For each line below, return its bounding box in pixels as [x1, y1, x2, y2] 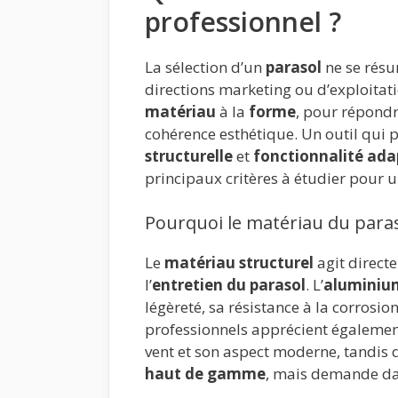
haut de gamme [145, 362, 266, 384]
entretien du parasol [152, 274, 306, 295]
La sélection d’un [145, 57, 266, 78]
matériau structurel [164, 251, 314, 273]
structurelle [145, 146, 233, 167]
